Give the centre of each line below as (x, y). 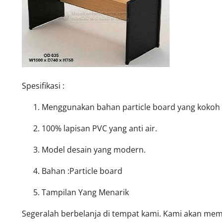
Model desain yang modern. (94, 149)
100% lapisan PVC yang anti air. (99, 128)
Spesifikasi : (43, 85)
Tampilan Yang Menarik (85, 192)
